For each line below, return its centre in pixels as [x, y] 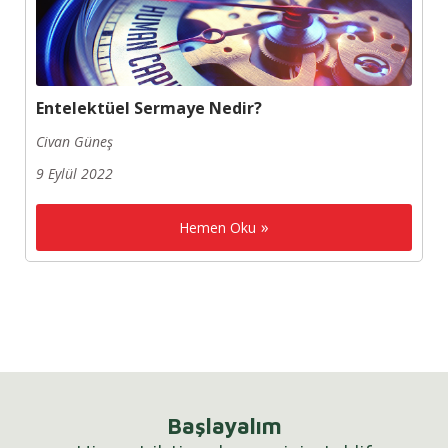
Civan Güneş [74, 141]
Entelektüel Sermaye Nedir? [149, 107]
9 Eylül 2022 [74, 173]
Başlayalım [224, 425]
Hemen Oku [217, 227]
